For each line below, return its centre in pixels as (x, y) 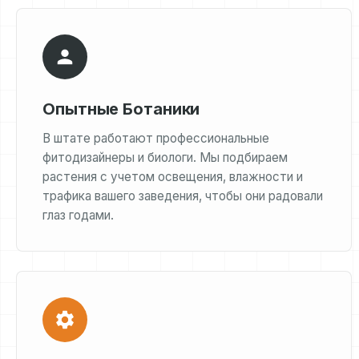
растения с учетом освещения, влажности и (173, 177)
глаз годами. (78, 215)
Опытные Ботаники (121, 109)
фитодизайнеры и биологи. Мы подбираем (165, 157)
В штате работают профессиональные (156, 138)
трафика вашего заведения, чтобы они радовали (183, 196)
